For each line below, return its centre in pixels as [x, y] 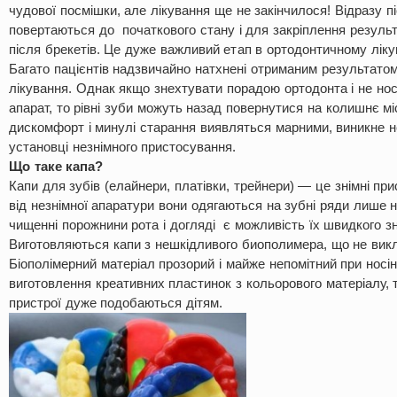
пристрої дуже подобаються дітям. [116, 303]
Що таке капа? [56, 166]
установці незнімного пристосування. [123, 147]
